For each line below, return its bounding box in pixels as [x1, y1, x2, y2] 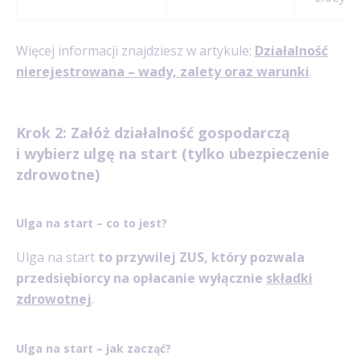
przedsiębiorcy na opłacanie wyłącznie [16, 268, 266, 287]
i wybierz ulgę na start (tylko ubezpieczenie [16, 143, 329, 163]
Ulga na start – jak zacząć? [16, 340, 171, 356]
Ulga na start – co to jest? [16, 215, 167, 231]
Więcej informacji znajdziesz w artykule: [16, 41, 255, 59]
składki [266, 268, 313, 287]
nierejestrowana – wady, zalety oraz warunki [16, 62, 309, 80]
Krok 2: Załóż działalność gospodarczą [16, 122, 290, 142]
